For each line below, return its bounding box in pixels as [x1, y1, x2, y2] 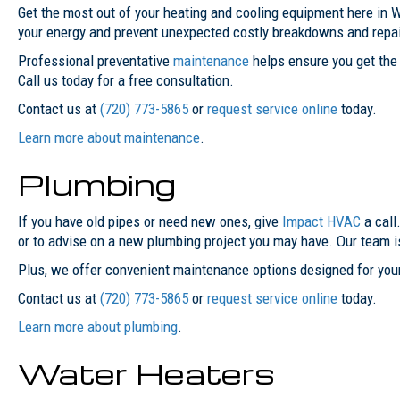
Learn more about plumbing [18, 317, 178, 336]
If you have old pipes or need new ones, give [18, 212, 282, 230]
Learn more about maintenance [18, 128, 200, 146]
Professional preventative [18, 51, 173, 70]
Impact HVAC [282, 212, 361, 230]
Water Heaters [18, 353, 275, 392]
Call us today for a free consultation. [18, 71, 234, 89]
